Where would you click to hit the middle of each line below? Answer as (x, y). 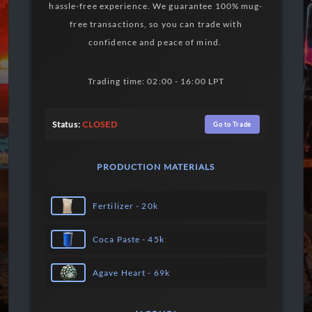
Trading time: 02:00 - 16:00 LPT (156, 81)
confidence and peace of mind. (156, 42)
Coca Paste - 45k (128, 239)
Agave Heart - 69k (131, 272)
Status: (67, 124)
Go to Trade (232, 124)
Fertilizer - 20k (125, 205)
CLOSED (100, 124)
